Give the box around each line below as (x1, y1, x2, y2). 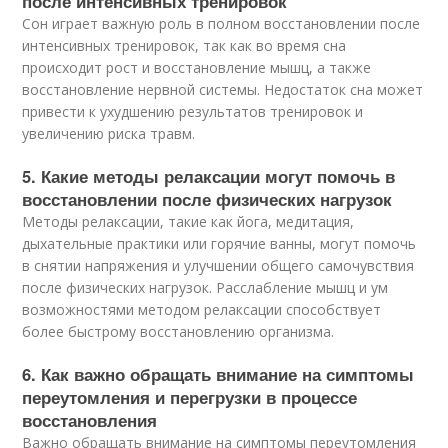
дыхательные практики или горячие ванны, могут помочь (22, 233, 417, 253)
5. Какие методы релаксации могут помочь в (22, 163, 396, 188)
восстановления (22, 407, 158, 432)
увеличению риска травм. (22, 123, 196, 143)
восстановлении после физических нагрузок (22, 186, 393, 211)
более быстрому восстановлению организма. (22, 321, 335, 341)
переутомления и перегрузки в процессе (22, 384, 358, 409)
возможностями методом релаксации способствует (22, 299, 382, 319)
